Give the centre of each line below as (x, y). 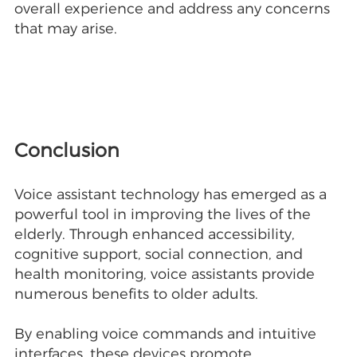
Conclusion (67, 151)
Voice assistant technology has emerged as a (170, 195)
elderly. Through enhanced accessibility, (154, 235)
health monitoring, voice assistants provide (164, 275)
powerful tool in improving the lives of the (162, 215)
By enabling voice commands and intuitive (165, 334)
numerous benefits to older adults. (136, 294)
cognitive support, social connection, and (158, 255)
